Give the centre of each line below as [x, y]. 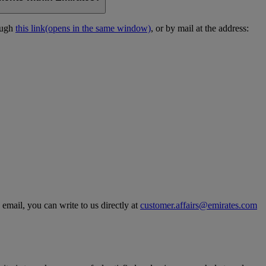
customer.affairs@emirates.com [199, 205]
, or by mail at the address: [200, 28]
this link [30, 28]
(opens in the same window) [98, 28]
